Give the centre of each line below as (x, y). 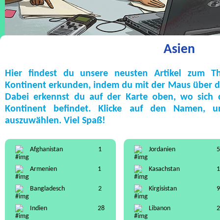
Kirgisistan (163, 189)
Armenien (43, 169)
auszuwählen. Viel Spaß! (55, 121)
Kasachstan (164, 169)
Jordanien (162, 150)
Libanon (160, 208)
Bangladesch (47, 189)
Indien (39, 208)
